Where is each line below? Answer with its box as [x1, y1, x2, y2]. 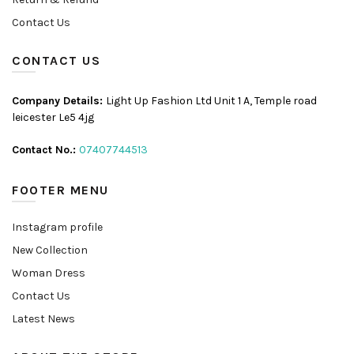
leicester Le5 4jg [12, 110, 94, 124]
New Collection [12, 243, 88, 257]
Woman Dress [12, 265, 85, 280]
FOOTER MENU [12, 182, 109, 198]
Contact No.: [12, 142, 79, 156]
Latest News [12, 311, 75, 326]
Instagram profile [12, 220, 103, 234]
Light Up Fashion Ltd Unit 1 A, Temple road [106, 93, 317, 107]
